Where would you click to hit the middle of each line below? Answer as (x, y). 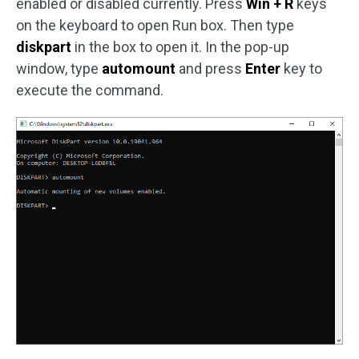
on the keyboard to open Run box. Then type (155, 25)
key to (301, 69)
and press (210, 69)
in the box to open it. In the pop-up (180, 47)
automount (139, 69)
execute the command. (90, 90)
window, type (59, 69)
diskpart (44, 47)
